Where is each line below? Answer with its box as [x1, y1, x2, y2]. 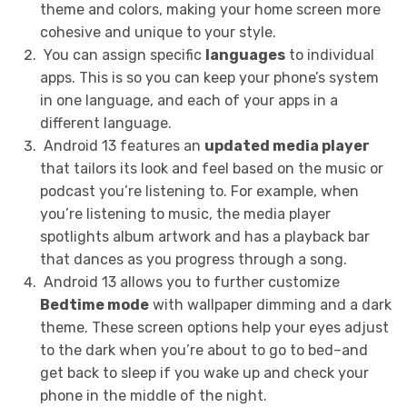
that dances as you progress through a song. [39, 250, 347, 268]
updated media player [203, 136, 370, 154]
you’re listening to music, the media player [39, 204, 331, 223]
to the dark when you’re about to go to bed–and [39, 341, 368, 359]
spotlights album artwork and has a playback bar [39, 227, 370, 245]
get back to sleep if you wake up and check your [39, 363, 369, 382]
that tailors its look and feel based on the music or [39, 159, 383, 177]
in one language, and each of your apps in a [39, 91, 338, 109]
